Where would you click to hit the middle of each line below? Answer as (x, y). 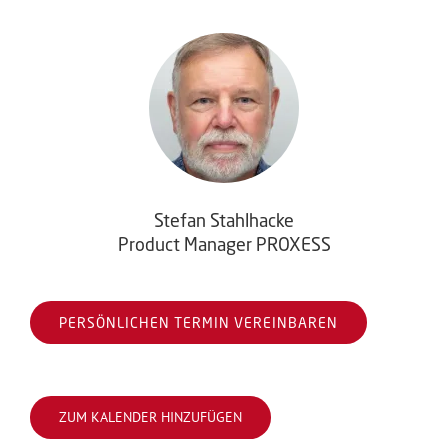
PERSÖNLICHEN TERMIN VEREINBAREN (198, 323)
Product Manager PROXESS (224, 244)
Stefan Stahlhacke (224, 220)
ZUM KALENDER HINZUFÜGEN (150, 417)
